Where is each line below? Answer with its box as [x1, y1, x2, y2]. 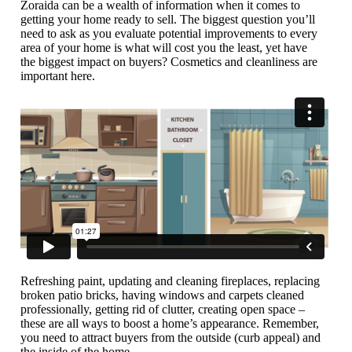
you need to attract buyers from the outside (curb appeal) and [20, 330, 321, 344]
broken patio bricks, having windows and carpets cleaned [20, 288, 305, 302]
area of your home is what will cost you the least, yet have [20, 41, 308, 55]
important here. [20, 69, 96, 83]
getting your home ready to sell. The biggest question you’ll [20, 13, 316, 27]
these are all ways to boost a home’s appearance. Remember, [20, 316, 320, 330]
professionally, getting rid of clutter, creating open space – [20, 302, 306, 316]
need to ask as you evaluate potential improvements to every [20, 27, 318, 41]
